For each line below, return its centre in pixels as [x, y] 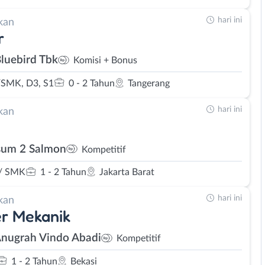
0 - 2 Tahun [92, 83]
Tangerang [149, 83]
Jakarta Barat [127, 172]
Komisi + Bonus [105, 60]
